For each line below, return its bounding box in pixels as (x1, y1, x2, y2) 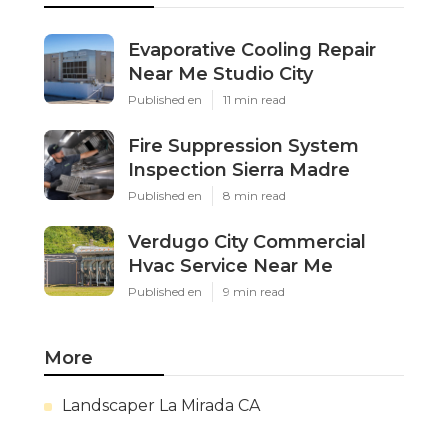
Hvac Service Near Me (128, 255, 333, 278)
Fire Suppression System (128, 135, 359, 158)
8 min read (223, 188, 286, 204)
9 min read (223, 284, 285, 300)
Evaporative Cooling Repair (128, 39, 376, 62)
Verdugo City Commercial (128, 231, 366, 254)
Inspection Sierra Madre (128, 159, 350, 182)
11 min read (223, 92, 286, 108)
